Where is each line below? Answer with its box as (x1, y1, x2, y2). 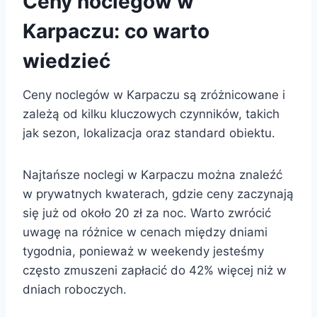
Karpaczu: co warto (23, 18, 209, 43)
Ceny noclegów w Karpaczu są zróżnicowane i (23, 87, 285, 102)
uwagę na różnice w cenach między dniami (23, 224, 267, 239)
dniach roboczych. (23, 282, 127, 296)
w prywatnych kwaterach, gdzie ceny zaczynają (23, 186, 294, 201)
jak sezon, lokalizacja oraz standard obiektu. (23, 125, 275, 140)
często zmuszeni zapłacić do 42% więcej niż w (23, 263, 287, 277)
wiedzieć (23, 48, 110, 73)
